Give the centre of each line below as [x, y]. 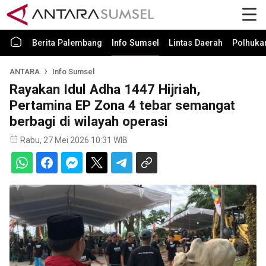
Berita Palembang [67, 43]
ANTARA [25, 72]
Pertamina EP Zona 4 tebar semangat [122, 105]
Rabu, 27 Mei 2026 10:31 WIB [74, 140]
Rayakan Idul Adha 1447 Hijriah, [105, 89]
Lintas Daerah [196, 43]
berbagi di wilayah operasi [89, 121]
